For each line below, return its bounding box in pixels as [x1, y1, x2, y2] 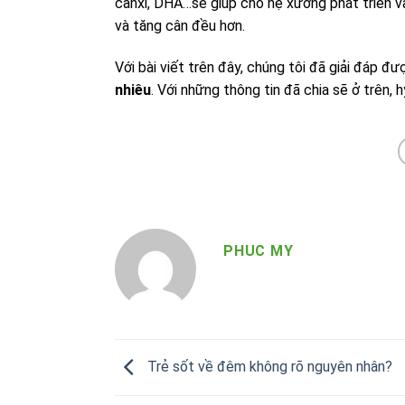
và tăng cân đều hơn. [115, 16, 245, 34]
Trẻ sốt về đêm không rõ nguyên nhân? [144, 357, 392, 375]
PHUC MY [223, 242, 294, 260]
